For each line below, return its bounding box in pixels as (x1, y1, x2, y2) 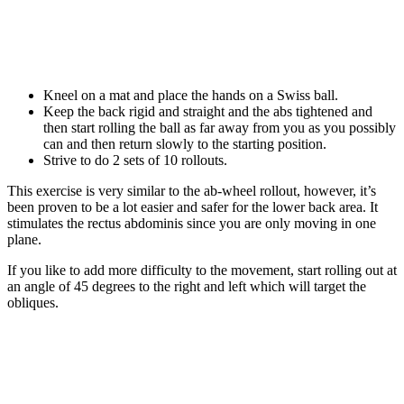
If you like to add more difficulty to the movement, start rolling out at (7, 262, 397, 278)
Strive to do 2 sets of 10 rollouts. (43, 151, 227, 168)
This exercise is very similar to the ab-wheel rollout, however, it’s (7, 182, 376, 198)
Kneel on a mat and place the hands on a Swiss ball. (43, 87, 338, 103)
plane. (7, 231, 41, 247)
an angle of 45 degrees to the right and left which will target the (7, 278, 366, 294)
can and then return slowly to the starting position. (43, 135, 326, 151)
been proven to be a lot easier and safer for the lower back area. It (7, 198, 378, 215)
